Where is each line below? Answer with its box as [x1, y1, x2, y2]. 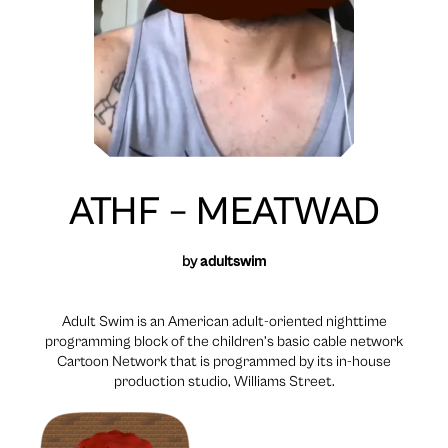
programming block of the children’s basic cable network [45, 332, 403, 350]
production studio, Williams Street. [113, 372, 335, 390]
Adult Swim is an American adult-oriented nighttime [61, 312, 387, 330]
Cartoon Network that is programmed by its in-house [57, 352, 391, 370]
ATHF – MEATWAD [68, 188, 380, 235]
